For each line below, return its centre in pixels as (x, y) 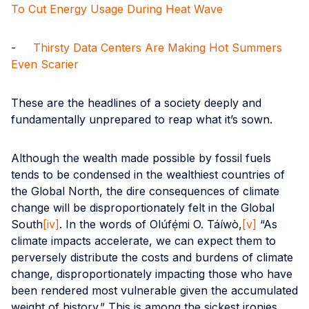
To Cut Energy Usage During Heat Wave (117, 9)
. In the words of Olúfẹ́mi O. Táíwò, (151, 224)
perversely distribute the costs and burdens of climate (152, 257)
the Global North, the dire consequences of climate (145, 191)
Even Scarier (45, 64)
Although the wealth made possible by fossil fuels (141, 158)
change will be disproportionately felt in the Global (143, 207)
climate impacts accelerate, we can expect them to (143, 240)
